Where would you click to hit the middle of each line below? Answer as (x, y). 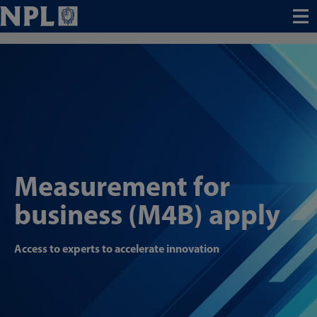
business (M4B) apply (147, 214)
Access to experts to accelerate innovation (117, 248)
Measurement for (122, 185)
